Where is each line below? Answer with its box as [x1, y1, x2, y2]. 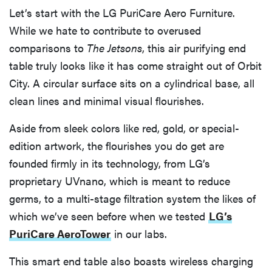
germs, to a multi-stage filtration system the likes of [9, 190, 256, 206]
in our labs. [111, 225, 167, 241]
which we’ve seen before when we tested [9, 208, 208, 223]
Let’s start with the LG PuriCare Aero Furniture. [9, 4, 235, 20]
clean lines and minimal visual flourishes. [9, 92, 204, 108]
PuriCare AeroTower [9, 225, 110, 241]
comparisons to [9, 39, 87, 55]
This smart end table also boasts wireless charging [9, 253, 253, 268]
